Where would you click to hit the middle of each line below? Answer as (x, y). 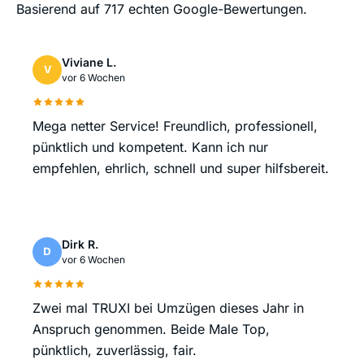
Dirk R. (80, 245)
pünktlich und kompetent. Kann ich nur (150, 147)
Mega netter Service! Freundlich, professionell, (175, 126)
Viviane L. (89, 63)
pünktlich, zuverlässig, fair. (115, 351)
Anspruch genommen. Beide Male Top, (151, 329)
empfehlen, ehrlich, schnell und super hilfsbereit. (181, 169)
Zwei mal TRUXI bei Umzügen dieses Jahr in (168, 308)
